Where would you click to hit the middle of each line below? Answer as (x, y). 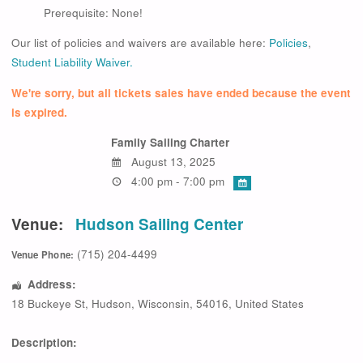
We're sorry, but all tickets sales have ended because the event (181, 92)
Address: (52, 284)
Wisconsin (163, 304)
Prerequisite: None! (93, 12)
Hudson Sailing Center (159, 224)
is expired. (39, 112)
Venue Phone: (43, 254)
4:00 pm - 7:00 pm (176, 181)
